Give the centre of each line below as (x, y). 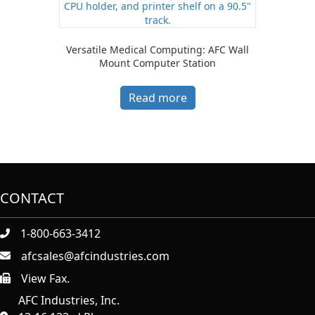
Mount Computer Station (157, 63)
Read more (157, 98)
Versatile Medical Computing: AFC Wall (157, 50)
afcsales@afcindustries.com (95, 256)
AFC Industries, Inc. (69, 300)
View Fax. (45, 278)
